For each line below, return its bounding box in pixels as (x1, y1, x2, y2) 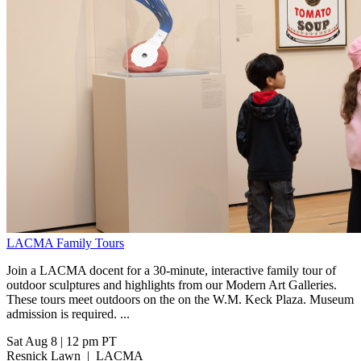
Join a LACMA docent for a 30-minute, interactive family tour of (6, 263, 336, 278)
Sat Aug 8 (6, 334, 57, 349)
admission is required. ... (6, 307, 130, 322)
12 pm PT (66, 334, 117, 349)
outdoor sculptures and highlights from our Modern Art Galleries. (6, 278, 337, 293)
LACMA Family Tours (6, 236, 124, 251)
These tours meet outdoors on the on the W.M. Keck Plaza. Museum (6, 293, 354, 307)
